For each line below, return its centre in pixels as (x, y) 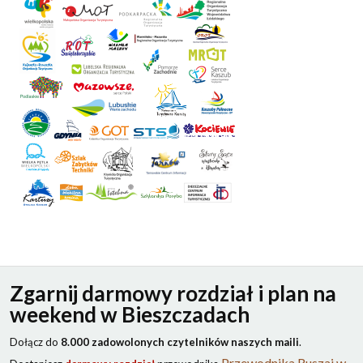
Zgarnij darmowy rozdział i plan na (173, 293)
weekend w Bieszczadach (129, 314)
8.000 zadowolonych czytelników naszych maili (179, 342)
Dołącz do (35, 342)
